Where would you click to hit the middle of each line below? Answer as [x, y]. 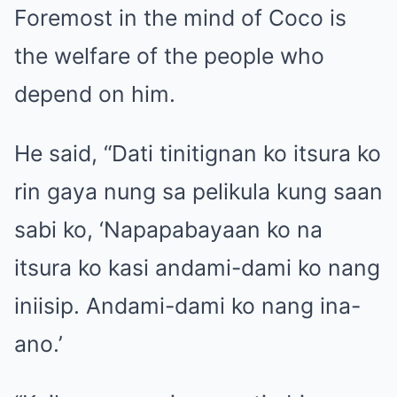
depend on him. [95, 93]
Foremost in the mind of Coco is [180, 17]
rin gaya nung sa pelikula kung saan [198, 191]
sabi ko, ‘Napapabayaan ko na [168, 229]
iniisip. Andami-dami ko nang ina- [187, 305]
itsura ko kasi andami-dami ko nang [197, 267]
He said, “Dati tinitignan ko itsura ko [198, 153]
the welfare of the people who [169, 55]
